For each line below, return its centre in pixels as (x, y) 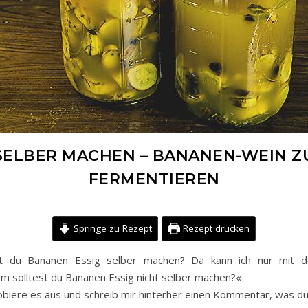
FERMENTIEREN (154, 179)
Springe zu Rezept (111, 228)
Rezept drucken (214, 228)
